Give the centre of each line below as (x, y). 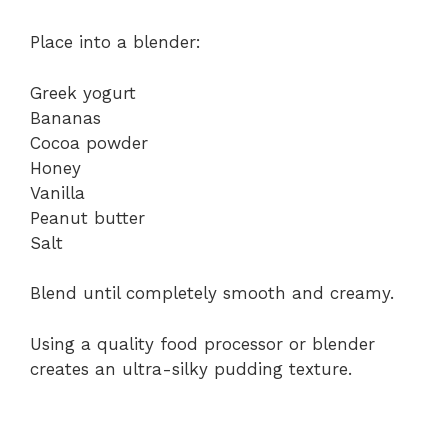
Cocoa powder (89, 142)
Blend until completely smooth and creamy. (212, 293)
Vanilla (57, 192)
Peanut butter (87, 217)
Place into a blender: (115, 42)
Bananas (65, 117)
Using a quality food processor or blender (202, 343)
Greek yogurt (83, 92)
